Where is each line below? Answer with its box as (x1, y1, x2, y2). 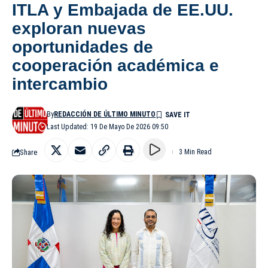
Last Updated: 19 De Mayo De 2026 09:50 (47, 123, 169, 132)
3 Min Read (179, 148, 212, 157)
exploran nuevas (12, 19, 146, 38)
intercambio (12, 75, 108, 94)
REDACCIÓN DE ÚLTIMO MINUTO (54, 110, 156, 119)
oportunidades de (12, 38, 153, 57)
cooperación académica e (12, 56, 219, 75)
